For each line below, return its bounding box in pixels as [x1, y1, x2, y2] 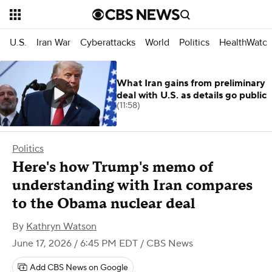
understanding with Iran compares [12, 176, 253, 195]
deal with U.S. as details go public [117, 89, 267, 101]
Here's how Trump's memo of [12, 158, 213, 177]
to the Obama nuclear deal [12, 194, 195, 213]
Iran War [36, 36, 70, 49]
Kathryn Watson [26, 220, 97, 233]
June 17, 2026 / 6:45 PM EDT [12, 237, 138, 250]
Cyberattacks [80, 36, 135, 49]
